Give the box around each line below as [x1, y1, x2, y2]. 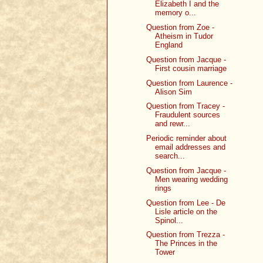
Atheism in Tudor [155, 32, 214, 41]
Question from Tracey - [146, 102, 225, 111]
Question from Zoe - [146, 23, 215, 32]
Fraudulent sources [155, 110, 221, 120]
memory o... [155, 8, 197, 18]
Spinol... [155, 215, 184, 225]
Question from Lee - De [146, 198, 226, 207]
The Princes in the [155, 239, 218, 248]
